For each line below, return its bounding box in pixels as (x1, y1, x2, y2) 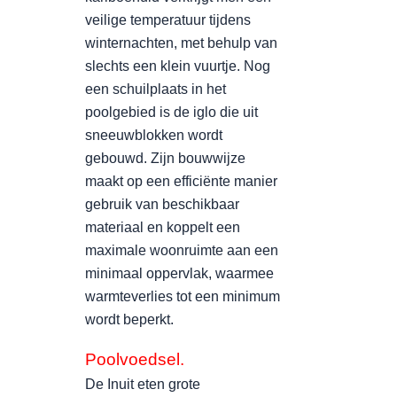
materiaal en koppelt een (85, 220, 240, 235)
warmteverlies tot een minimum (85, 289, 280, 304)
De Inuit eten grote (85, 377, 200, 392)
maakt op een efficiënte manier (85, 174, 277, 189)
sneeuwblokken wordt (85, 128, 222, 143)
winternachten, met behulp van (85, 35, 277, 51)
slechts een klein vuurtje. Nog (85, 58, 270, 74)
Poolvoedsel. (85, 350, 184, 369)
